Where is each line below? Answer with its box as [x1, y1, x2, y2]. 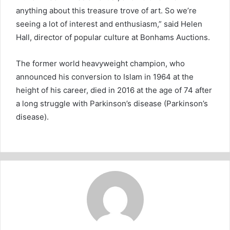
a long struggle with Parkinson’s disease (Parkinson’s [16, 98, 208, 108]
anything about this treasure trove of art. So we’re [16, 5, 197, 15]
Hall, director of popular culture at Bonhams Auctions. [16, 32, 210, 42]
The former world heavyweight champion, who [16, 58, 185, 68]
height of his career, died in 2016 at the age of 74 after [16, 85, 212, 95]
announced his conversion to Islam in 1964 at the [16, 71, 194, 82]
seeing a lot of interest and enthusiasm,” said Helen [16, 18, 202, 29]
